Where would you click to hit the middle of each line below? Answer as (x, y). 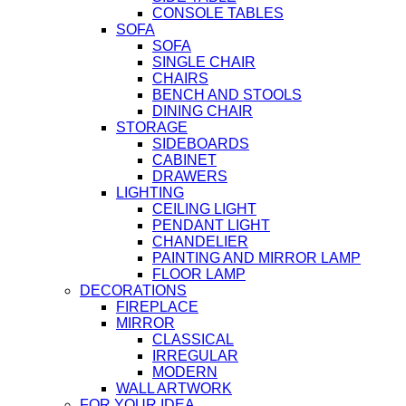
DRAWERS (190, 177)
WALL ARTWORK (174, 389)
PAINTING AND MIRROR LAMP (256, 258)
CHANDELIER (200, 242)
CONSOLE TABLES (218, 14)
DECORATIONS (133, 291)
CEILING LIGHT (204, 209)
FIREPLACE (157, 307)
